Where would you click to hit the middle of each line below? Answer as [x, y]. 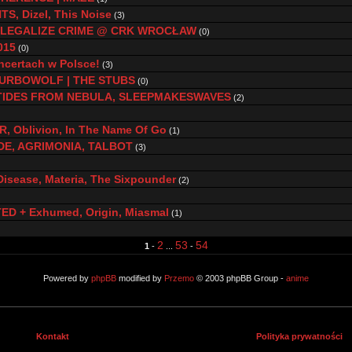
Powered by [67, 278]
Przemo [179, 278]
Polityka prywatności [299, 336]
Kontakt [53, 336]
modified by [140, 278]
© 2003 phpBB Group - [240, 278]
